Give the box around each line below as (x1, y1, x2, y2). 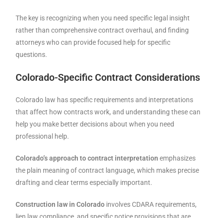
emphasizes (158, 154, 196, 163)
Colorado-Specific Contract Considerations (16, 72, 200, 84)
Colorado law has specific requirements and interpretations (16, 96, 194, 104)
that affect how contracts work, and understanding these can (16, 108, 201, 116)
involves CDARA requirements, (105, 200, 197, 209)
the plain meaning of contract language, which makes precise (16, 166, 200, 175)
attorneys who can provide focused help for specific (16, 38, 171, 47)
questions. (16, 51, 48, 59)
